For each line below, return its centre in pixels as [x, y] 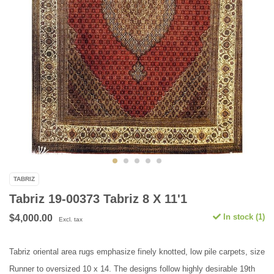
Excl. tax [71, 220]
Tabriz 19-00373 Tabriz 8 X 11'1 [98, 199]
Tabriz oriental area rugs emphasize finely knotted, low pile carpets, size [137, 252]
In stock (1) [243, 217]
